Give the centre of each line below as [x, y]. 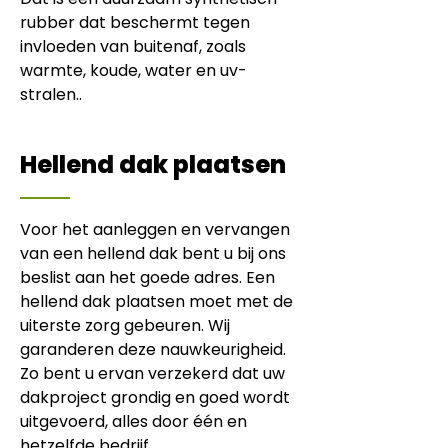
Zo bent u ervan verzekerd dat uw [152, 373]
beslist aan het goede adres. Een [147, 277]
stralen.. [51, 94]
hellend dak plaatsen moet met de [156, 301]
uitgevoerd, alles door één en [133, 421]
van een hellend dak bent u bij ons [153, 253]
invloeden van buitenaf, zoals [133, 46]
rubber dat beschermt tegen [135, 22]
